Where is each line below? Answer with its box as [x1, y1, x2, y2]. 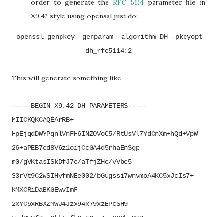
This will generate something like [12, 74, 123, 82]
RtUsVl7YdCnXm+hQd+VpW [116, 130, 198, 138]
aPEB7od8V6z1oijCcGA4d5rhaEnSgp [23, 144, 139, 152]
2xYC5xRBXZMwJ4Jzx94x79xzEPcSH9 [12, 200, 128, 208]
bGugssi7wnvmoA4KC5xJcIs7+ [97, 172, 194, 180]
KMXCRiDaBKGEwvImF [12, 186, 77, 194]
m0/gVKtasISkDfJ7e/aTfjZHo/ [12, 158, 112, 166]
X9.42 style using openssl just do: [31, 12, 139, 20]
